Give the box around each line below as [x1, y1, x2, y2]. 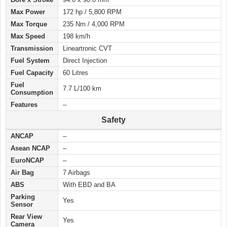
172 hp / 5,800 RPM [63, 8, 122, 16]
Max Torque [11, 20, 47, 28]
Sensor [11, 201, 33, 209]
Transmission [11, 45, 53, 53]
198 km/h [63, 32, 90, 41]
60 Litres [63, 69, 88, 77]
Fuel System [11, 57, 50, 65]
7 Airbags [63, 169, 90, 177]
